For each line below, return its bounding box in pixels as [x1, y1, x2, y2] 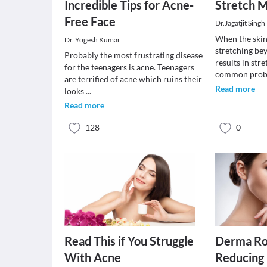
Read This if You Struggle [64, 234, 194, 248]
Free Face [64, 14, 116, 29]
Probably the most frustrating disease [64, 50, 203, 60]
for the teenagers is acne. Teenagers [64, 62, 194, 72]
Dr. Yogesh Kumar [64, 35, 120, 44]
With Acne [64, 250, 121, 265]
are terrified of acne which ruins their [64, 74, 202, 84]
